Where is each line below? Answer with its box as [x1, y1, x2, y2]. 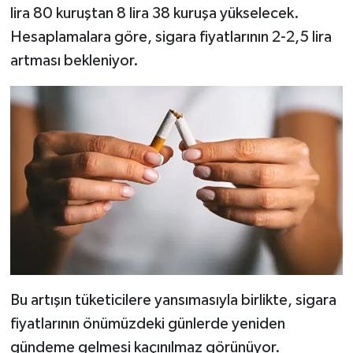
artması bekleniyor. [9, 53, 139, 69]
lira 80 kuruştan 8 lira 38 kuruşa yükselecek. [9, 6, 299, 22]
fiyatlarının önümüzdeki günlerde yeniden [9, 316, 285, 333]
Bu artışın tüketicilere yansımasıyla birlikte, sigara [9, 292, 336, 309]
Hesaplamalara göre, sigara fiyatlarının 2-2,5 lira [9, 29, 332, 46]
